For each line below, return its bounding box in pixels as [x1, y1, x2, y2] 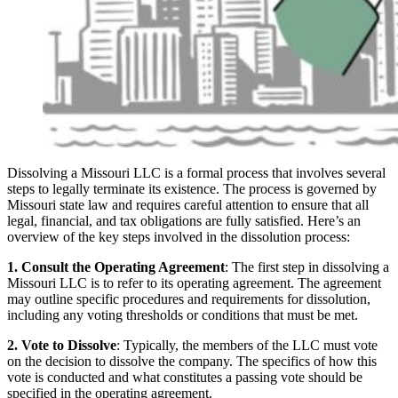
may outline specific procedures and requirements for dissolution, [7, 291, 370, 306]
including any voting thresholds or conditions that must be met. [7, 306, 358, 322]
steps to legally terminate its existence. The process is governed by [7, 180, 377, 196]
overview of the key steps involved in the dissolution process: [7, 228, 350, 244]
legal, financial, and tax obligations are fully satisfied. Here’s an [7, 212, 361, 228]
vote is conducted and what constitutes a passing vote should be [7, 369, 362, 385]
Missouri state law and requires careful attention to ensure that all [7, 196, 369, 212]
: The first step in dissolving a [225, 259, 389, 275]
